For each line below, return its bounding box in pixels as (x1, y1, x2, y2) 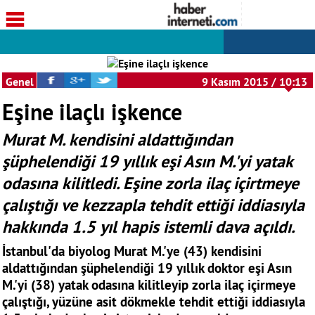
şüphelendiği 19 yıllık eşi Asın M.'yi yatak (2, 150, 292, 172)
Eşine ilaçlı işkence (2, 97, 182, 127)
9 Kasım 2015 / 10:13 (202, 75, 307, 89)
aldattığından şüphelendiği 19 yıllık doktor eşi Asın (2, 259, 292, 276)
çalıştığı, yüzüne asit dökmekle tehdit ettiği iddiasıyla (2, 293, 305, 310)
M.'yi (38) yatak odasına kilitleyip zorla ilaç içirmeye (2, 276, 296, 293)
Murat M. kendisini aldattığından (2, 129, 233, 150)
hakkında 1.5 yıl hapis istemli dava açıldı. (2, 216, 295, 238)
